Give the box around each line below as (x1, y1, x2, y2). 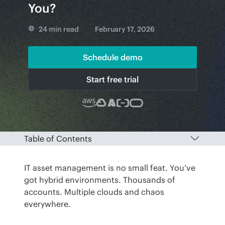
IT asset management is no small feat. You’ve (24, 162, 195, 173)
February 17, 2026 (95, 24, 155, 34)
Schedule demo (82, 52, 143, 62)
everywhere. (24, 198, 73, 209)
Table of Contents (24, 133, 92, 144)
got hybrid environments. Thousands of (24, 174, 175, 185)
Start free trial (86, 74, 139, 84)
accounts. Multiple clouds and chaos (24, 186, 164, 197)
